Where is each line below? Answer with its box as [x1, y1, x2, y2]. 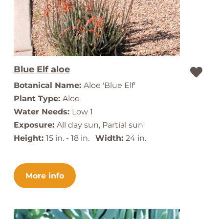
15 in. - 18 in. [46, 133, 95, 143]
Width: [95, 133, 126, 143]
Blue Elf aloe [14, 64, 70, 75]
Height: [14, 133, 46, 143]
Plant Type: [14, 94, 63, 103]
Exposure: [14, 120, 57, 130]
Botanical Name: [14, 81, 84, 90]
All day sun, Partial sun [57, 120, 143, 130]
